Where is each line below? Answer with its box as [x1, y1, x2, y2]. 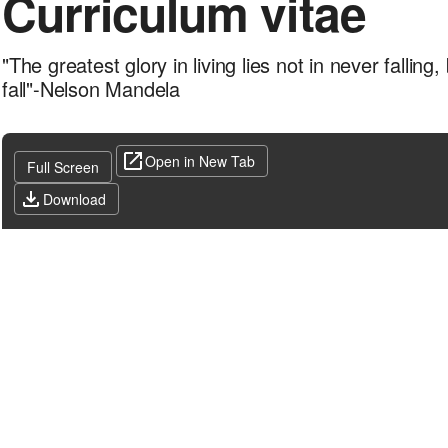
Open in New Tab [145, 151, 255, 171]
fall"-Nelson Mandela [2, 74, 181, 103]
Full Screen [27, 157, 99, 177]
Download [43, 189, 106, 209]
